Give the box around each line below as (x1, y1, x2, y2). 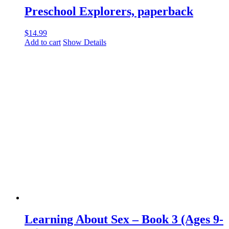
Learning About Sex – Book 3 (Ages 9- (25, 212, 223, 226)
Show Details (63, 37, 106, 47)
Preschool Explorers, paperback (25, 4, 193, 18)
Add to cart (25, 37, 61, 47)
